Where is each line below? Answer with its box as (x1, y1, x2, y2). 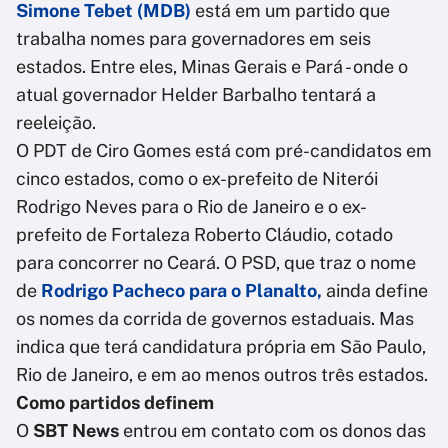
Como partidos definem (16, 392, 214, 414)
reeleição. (16, 112, 96, 134)
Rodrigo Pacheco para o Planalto (41, 280, 317, 302)
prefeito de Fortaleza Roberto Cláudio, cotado (16, 224, 393, 246)
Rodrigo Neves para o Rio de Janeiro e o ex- (16, 196, 367, 218)
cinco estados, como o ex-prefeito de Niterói (16, 168, 378, 190)
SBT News (33, 420, 119, 442)
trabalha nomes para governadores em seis (16, 28, 371, 50)
